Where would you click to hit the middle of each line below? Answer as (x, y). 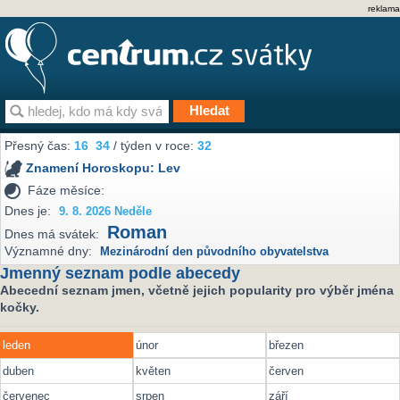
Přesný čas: (40, 146)
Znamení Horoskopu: (92, 168)
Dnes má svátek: (52, 234)
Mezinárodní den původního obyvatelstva (215, 252)
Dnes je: (28, 210)
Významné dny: (49, 251)
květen (154, 371)
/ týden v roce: (154, 146)
